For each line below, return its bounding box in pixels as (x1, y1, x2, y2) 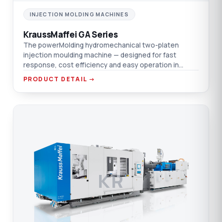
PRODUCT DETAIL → (23, 74, 96, 83)
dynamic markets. (23, 70, 80, 79)
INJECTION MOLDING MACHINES (30, 10, 129, 18)
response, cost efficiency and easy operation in (23, 60, 179, 69)
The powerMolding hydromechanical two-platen (23, 40, 179, 50)
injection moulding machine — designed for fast (23, 50, 176, 59)
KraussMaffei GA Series (23, 28, 118, 40)
